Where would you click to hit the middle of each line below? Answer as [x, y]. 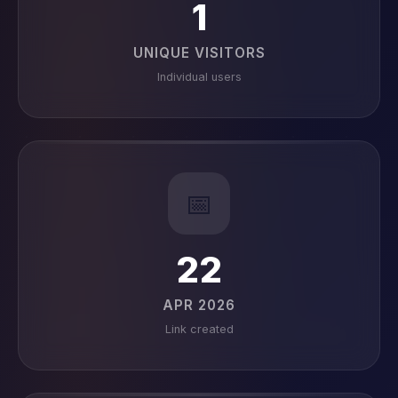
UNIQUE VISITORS [199, 53]
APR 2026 [199, 305]
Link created [199, 329]
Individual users [199, 77]
